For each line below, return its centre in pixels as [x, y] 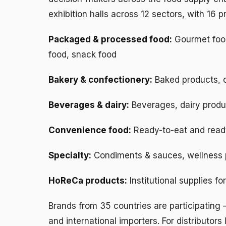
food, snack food [82, 54]
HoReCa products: [88, 180]
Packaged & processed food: [110, 39]
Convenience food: [90, 130]
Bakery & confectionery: [100, 79]
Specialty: [70, 155]
